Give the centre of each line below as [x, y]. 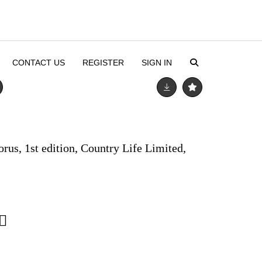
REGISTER [103, 63]
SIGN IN [156, 63]
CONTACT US [38, 63]
